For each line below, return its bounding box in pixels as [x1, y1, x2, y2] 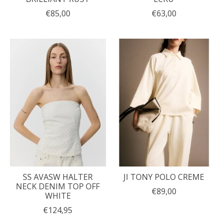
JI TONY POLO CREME [123, 171, 205, 183]
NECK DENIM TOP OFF [16, 181, 100, 192]
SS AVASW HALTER [23, 171, 93, 183]
